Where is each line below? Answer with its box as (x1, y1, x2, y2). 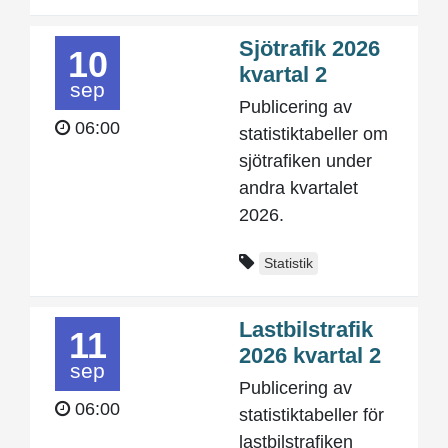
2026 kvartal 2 (239, 343, 381, 368)
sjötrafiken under (239, 151, 372, 171)
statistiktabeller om (239, 124, 388, 144)
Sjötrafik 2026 (239, 36, 380, 61)
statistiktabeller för (239, 405, 384, 425)
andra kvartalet (239, 178, 358, 198)
